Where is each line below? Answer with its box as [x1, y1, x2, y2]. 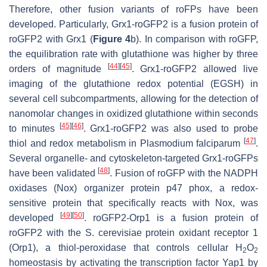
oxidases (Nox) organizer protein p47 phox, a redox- [9, 183, 258, 194]
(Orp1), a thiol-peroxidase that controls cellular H [9, 243, 243, 253]
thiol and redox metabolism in [9, 138, 140, 149]
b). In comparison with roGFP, [131, 34, 258, 45]
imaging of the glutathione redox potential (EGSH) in [9, 79, 258, 89]
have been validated [9, 168, 98, 179]
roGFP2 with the [9, 228, 85, 238]
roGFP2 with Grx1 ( [9, 34, 93, 45]
